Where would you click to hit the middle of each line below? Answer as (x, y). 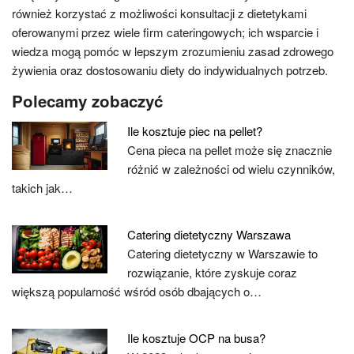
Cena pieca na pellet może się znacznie (230, 150)
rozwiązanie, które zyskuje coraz (213, 272)
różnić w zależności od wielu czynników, (232, 169)
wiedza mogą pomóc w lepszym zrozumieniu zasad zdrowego (173, 51)
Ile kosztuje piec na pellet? (195, 131)
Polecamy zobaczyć (87, 101)
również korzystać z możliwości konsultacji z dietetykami (159, 13)
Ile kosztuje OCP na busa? (197, 338)
